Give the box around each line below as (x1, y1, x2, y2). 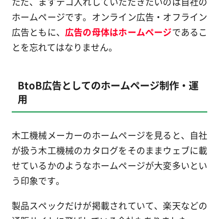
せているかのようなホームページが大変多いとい (11, 159, 208, 172)
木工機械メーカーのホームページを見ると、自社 (11, 129, 208, 142)
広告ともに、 (11, 25, 66, 39)
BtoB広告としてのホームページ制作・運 (17, 77, 198, 92)
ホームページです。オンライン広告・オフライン (11, 10, 208, 23)
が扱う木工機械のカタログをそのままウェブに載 (11, 144, 208, 157)
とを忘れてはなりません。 (11, 41, 117, 54)
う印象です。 (11, 174, 65, 187)
